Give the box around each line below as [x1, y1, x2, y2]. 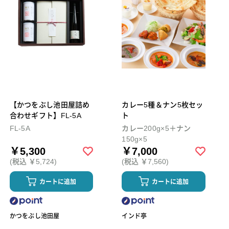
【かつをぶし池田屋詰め [9, 100, 90, 109]
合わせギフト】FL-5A [9, 111, 81, 120]
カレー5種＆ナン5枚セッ [122, 100, 203, 109]
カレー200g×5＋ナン [122, 124, 191, 132]
